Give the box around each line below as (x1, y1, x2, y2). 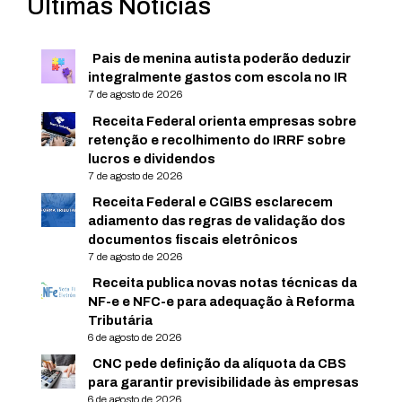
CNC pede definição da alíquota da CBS (92, 356, 347, 371)
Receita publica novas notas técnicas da (92, 275, 358, 291)
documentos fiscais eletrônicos (88, 232, 299, 248)
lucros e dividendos (88, 152, 216, 167)
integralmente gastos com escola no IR (88, 70, 348, 85)
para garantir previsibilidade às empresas (88, 375, 360, 390)
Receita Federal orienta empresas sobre (92, 114, 357, 129)
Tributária (88, 313, 153, 328)
